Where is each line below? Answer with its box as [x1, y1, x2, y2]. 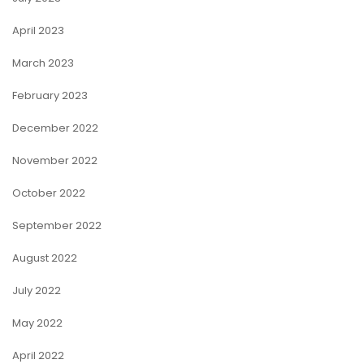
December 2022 [12, 120, 98, 136]
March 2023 [12, 55, 74, 71]
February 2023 [12, 88, 88, 103]
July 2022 [12, 283, 61, 298]
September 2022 [12, 218, 102, 233]
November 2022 [12, 153, 97, 168]
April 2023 [12, 23, 64, 38]
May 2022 [12, 315, 63, 331]
